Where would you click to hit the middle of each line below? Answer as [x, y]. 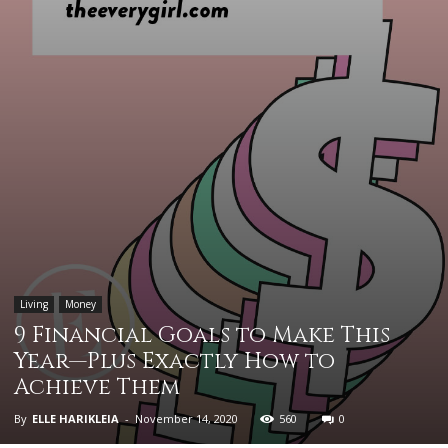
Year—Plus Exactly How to [174, 362]
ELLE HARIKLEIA [75, 419]
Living [34, 304]
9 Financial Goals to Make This [202, 336]
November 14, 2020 [186, 419]
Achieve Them [97, 388]
